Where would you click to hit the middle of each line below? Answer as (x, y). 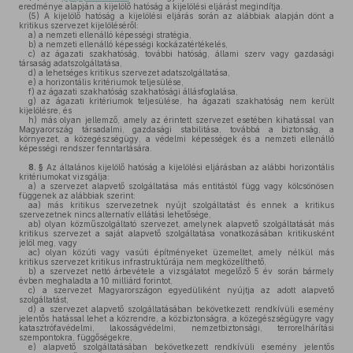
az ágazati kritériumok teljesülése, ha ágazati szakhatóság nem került (185, 101)
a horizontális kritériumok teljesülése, (110, 82)
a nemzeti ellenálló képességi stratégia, (114, 35)
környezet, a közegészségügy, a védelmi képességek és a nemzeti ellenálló (176, 139)
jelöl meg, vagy (48, 243)
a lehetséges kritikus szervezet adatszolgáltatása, (133, 72)
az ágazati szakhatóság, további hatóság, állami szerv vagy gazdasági (185, 54)
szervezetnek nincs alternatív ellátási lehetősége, (115, 214)
